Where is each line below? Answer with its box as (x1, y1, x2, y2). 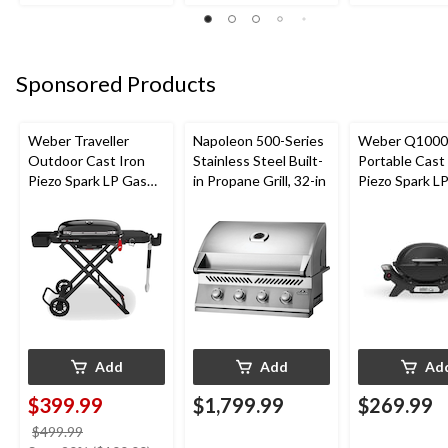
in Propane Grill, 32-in (193, 171, 326, 189)
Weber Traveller (28, 131, 129, 149)
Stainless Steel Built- (193, 151, 323, 169)
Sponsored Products (16, 70, 216, 98)
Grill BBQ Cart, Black (28, 191, 156, 209)
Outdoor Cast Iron (28, 151, 145, 169)
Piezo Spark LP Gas (28, 171, 147, 189)
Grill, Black (358, 191, 422, 209)
